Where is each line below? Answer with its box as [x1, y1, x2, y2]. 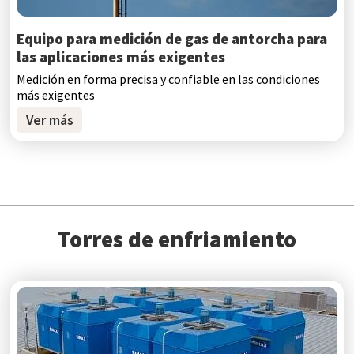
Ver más [25, 111, 73, 130]
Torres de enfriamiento [58, 225, 296, 254]
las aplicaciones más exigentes [17, 47, 226, 66]
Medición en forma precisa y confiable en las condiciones [17, 71, 321, 88]
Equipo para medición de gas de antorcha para [17, 29, 328, 48]
